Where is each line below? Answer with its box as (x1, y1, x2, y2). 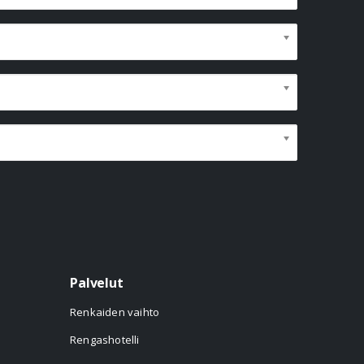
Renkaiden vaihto (70, 304, 160, 319)
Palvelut (70, 273, 123, 292)
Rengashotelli (70, 331, 140, 347)
